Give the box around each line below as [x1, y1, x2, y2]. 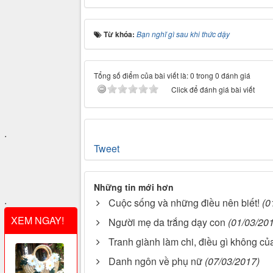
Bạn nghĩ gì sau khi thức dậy [136, 29, 230, 40]
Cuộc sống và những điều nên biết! [108, 196, 260, 210]
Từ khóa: [104, 29, 136, 40]
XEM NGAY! [11, 213, 64, 227]
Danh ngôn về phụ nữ [108, 254, 202, 269]
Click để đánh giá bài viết [171, 84, 255, 95]
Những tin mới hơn [94, 181, 174, 194]
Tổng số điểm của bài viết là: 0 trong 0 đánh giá [94, 70, 250, 81]
